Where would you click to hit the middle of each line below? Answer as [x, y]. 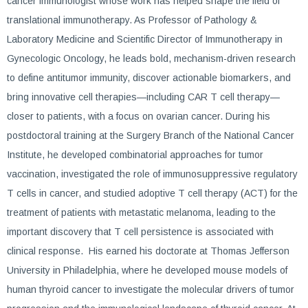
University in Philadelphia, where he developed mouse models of [147, 270]
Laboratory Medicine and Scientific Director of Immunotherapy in [145, 39]
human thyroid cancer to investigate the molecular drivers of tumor [151, 289]
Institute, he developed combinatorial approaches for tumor [135, 155]
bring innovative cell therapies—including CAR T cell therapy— [143, 97]
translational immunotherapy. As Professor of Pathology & [132, 20]
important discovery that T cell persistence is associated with [140, 232]
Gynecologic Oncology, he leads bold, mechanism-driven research [151, 58]
